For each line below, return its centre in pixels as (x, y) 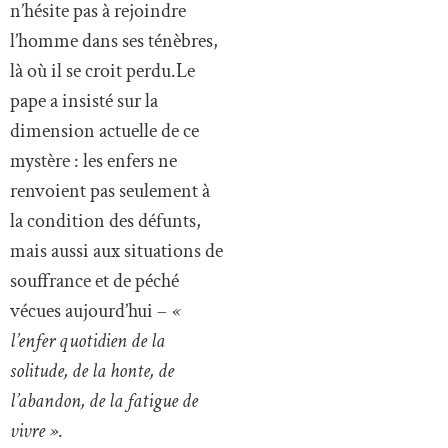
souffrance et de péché (94, 280)
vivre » (34, 430)
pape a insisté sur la (84, 100)
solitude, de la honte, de (92, 370)
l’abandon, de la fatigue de (104, 400)
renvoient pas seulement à (110, 190)
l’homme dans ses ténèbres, (114, 40)
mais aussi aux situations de (116, 250)
